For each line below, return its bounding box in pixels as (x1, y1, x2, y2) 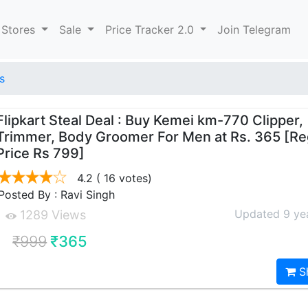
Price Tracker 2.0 (104, 23, 197, 36)
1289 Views (16, 208, 87, 222)
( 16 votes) (93, 171, 153, 185)
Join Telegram (217, 23, 291, 36)
